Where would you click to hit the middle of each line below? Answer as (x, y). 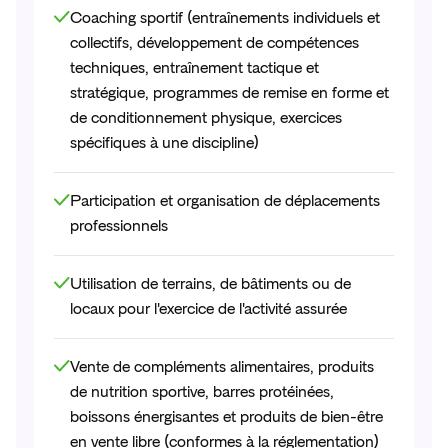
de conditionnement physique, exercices (206, 118)
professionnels (119, 226)
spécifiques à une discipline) (164, 143)
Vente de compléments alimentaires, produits (222, 367)
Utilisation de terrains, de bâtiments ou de (210, 284)
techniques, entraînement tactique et (194, 68)
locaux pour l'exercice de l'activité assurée (208, 309)
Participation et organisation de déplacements (225, 201)
